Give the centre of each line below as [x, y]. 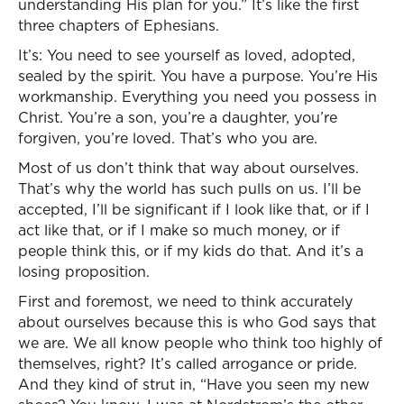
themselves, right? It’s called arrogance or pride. [188, 363]
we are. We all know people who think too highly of [200, 343]
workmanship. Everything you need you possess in [197, 96]
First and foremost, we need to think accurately [185, 301]
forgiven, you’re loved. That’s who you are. [168, 138]
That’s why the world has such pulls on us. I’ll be [189, 188]
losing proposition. [84, 271]
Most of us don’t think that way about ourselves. [188, 168]
